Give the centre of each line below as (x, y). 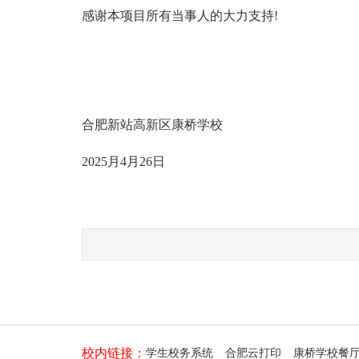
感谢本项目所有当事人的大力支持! (180, 16)
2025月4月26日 (123, 161)
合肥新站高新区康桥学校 (152, 125)
